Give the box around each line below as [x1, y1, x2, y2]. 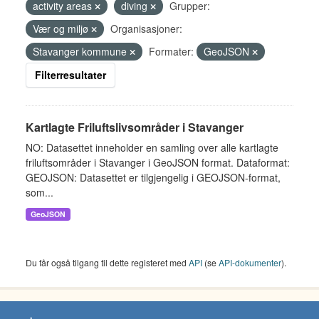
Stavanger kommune [33, 44, 130, 58]
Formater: [149, 44, 194, 58]
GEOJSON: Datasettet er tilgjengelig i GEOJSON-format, [26, 170, 281, 184]
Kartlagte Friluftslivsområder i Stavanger [26, 119, 244, 135]
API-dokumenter [219, 256, 281, 268]
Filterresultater [35, 68, 106, 82]
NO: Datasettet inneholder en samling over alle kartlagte [26, 140, 278, 155]
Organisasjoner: [110, 21, 182, 36]
